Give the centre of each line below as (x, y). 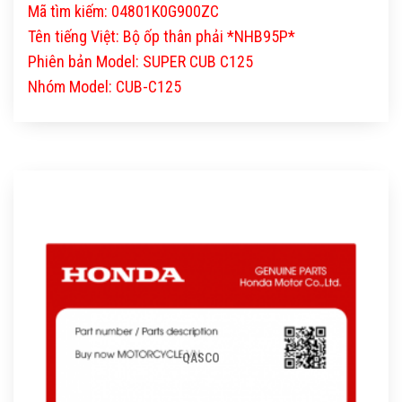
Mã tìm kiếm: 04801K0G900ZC (123, 12)
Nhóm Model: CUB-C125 (105, 87)
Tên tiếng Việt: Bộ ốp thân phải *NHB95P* (162, 37)
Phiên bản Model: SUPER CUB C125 (140, 62)
